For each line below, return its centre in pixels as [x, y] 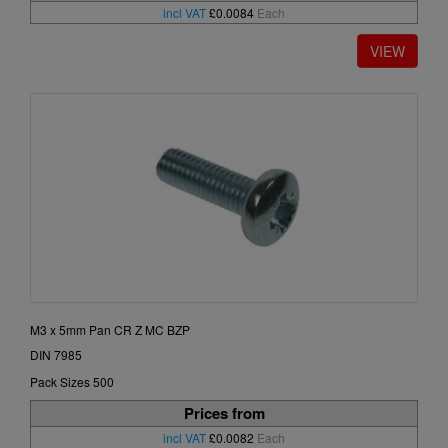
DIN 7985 [56, 355]
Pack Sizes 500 [72, 382]
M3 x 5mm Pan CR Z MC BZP [110, 330]
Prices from [224, 413]
